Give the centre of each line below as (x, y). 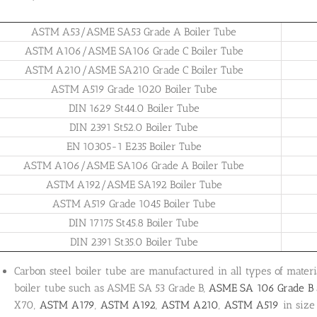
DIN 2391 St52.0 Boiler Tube (134, 128)
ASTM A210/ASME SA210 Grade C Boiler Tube (134, 70)
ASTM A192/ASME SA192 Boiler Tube (134, 185)
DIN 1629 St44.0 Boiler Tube (134, 109)
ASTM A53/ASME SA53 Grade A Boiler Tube (134, 32)
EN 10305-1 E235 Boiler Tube (134, 147)
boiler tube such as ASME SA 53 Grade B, (111, 288)
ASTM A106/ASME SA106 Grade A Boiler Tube (134, 166)
